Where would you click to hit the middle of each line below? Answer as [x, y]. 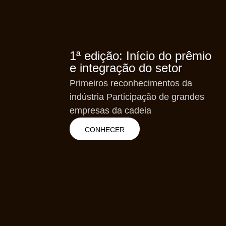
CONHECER [105, 129]
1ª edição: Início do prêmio [140, 55]
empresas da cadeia [110, 110]
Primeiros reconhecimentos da [131, 83]
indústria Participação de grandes [137, 97]
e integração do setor [126, 68]
